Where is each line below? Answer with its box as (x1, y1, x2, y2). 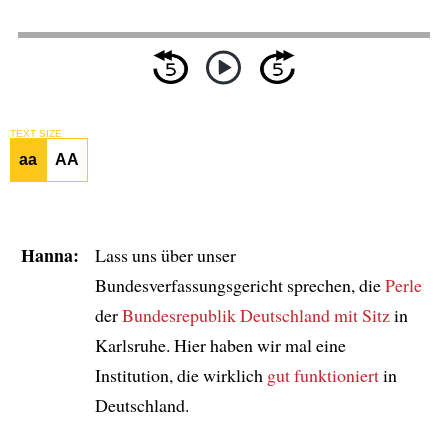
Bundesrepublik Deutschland (121, 302, 330, 327)
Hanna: (20, 241, 79, 268)
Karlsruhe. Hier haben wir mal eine (94, 332, 346, 357)
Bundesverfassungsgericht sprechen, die (94, 272, 385, 297)
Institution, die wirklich (94, 362, 267, 387)
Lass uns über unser (94, 242, 236, 267)
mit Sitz (333, 302, 390, 327)
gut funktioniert (266, 362, 379, 387)
